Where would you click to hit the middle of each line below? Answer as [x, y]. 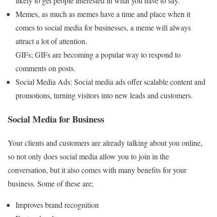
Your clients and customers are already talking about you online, [105, 142]
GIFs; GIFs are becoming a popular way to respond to [98, 55]
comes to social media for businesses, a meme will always [103, 28]
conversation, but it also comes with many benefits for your [97, 170]
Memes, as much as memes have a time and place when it [103, 14]
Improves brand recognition [57, 204]
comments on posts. [46, 68]
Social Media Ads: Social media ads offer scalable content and [110, 82]
